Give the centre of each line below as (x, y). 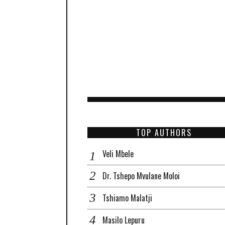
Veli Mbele (118, 153)
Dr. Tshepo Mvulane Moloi (141, 176)
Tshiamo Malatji (127, 198)
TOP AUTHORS (164, 132)
